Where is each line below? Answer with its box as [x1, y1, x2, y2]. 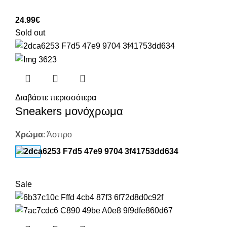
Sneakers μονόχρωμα [15, 104, 123, 118]
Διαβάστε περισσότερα [15, 93, 96, 102]
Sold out [15, 28, 45, 37]
